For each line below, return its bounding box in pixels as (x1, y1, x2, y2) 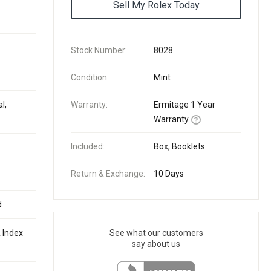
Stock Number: (71, 45, 127, 55)
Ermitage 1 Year (154, 100, 215, 109)
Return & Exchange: (71, 169, 145, 178)
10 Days (154, 169, 184, 178)
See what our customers (109, 228, 203, 238)
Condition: (71, 73, 109, 82)
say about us (132, 239, 180, 249)
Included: (71, 142, 105, 151)
